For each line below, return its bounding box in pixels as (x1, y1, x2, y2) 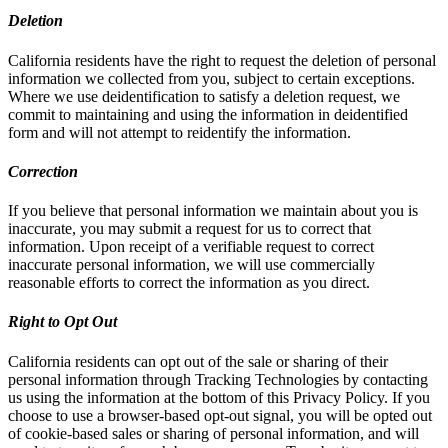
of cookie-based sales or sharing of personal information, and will (8, 424, 419, 442)
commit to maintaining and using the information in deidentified (8, 105, 408, 123)
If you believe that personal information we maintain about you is (8, 202, 418, 220)
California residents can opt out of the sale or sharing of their (8, 352, 388, 370)
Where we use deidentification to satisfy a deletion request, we (8, 87, 400, 105)
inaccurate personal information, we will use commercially (8, 256, 375, 274)
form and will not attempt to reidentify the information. (8, 123, 351, 141)
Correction (8, 162, 78, 180)
